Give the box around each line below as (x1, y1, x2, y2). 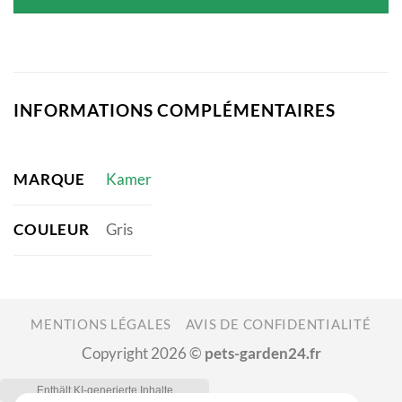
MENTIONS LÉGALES (31, 316, 172, 332)
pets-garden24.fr (204, 343, 321, 363)
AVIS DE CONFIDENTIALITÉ (185, 316, 371, 332)
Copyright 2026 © (81, 343, 205, 363)
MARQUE (13, 169, 86, 188)
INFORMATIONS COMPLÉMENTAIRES (13, 100, 336, 121)
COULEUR (13, 219, 91, 239)
